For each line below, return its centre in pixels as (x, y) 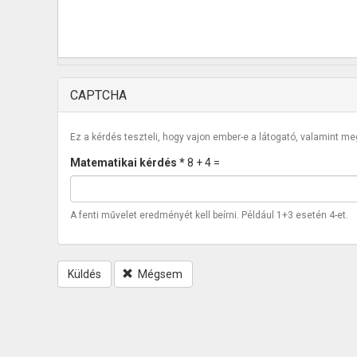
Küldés (84, 274)
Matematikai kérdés (125, 163)
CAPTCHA (98, 95)
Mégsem (160, 274)
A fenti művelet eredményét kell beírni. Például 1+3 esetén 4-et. (209, 215)
